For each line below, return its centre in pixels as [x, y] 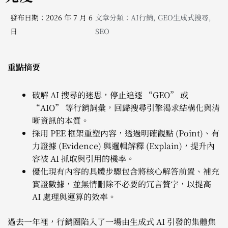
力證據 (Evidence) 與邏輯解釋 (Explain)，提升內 [123, 146]
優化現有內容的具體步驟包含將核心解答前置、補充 [126, 171]
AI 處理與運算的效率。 [74, 196]
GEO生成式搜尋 [183, 17]
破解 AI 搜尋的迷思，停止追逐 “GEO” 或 [110, 95]
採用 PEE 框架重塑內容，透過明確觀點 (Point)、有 [126, 133]
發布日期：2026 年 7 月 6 [51, 17]
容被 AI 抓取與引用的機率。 [83, 158]
